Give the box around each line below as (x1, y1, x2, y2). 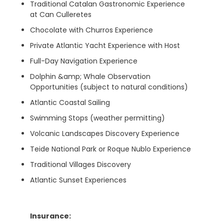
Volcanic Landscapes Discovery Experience (30, 128, 179, 138)
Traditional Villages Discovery (30, 159, 131, 169)
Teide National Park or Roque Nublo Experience (30, 144, 191, 154)
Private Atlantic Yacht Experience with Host (30, 40, 180, 50)
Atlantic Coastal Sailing (30, 97, 110, 107)
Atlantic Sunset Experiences (30, 175, 126, 185)
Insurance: (30, 211, 71, 221)
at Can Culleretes (30, 9, 91, 19)
